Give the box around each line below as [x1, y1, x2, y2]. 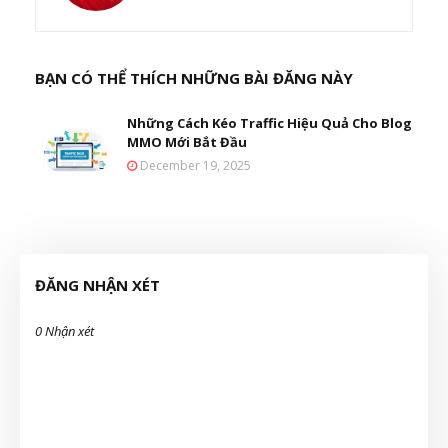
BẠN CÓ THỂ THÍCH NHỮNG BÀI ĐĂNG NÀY [35, 68, 353, 88]
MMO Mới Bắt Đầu [127, 133, 247, 151]
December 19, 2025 [140, 157, 251, 174]
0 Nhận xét [35, 322, 94, 340]
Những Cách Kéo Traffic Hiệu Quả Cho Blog [127, 114, 412, 132]
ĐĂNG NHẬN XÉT [35, 275, 160, 295]
